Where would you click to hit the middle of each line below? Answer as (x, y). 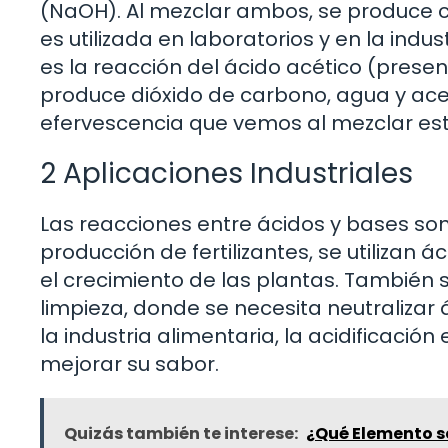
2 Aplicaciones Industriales (226, 174)
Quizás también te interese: (181, 434)
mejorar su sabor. (129, 364)
